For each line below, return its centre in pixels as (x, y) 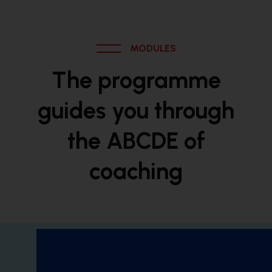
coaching (136, 171)
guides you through (136, 110)
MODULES (153, 48)
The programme (136, 80)
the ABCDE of (136, 141)
